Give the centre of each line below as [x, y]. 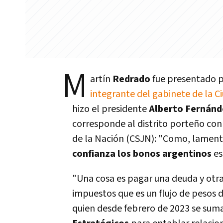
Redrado [132, 79]
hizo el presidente [111, 109]
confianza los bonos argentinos [143, 154]
